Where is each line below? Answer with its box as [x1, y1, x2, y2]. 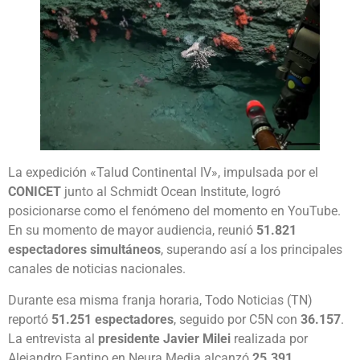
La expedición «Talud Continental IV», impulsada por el [8, 165, 318, 181]
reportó [8, 311, 51, 327]
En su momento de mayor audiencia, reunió [8, 223, 256, 239]
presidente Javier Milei [98, 330, 231, 346]
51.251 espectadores [51, 311, 174, 327]
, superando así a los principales [161, 242, 342, 258]
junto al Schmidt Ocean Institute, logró [64, 184, 280, 200]
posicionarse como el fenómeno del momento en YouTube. [8, 203, 341, 219]
